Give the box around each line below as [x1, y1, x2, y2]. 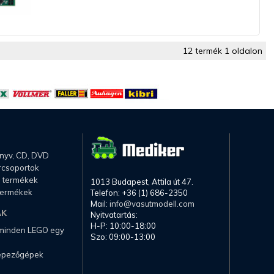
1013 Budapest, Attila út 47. [91, 177, 193, 187]
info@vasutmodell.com [109, 199, 194, 209]
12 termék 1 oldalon [182, 45, 262, 57]
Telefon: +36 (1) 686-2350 [91, 188, 188, 198]
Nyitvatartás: [91, 210, 138, 220]
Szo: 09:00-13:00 [91, 232, 155, 242]
